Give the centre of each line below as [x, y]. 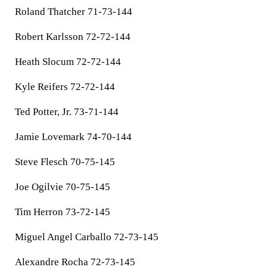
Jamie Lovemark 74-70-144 [73, 137]
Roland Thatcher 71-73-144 [74, 12]
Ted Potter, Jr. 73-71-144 [67, 112]
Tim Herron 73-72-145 [63, 212]
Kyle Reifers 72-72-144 [65, 87]
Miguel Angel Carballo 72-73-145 [87, 237]
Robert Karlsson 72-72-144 [73, 37]
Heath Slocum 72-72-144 [68, 62]
